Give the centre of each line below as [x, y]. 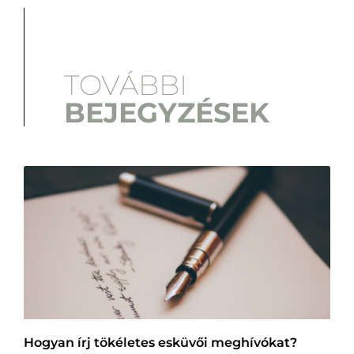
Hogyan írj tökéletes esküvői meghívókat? [160, 343]
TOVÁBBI [125, 85]
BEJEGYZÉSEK [166, 112]
